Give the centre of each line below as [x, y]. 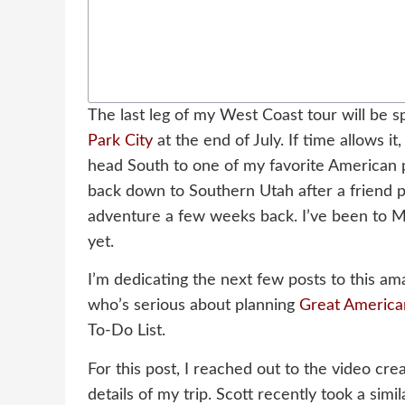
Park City [120, 141]
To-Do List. [127, 331]
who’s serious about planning [193, 306]
